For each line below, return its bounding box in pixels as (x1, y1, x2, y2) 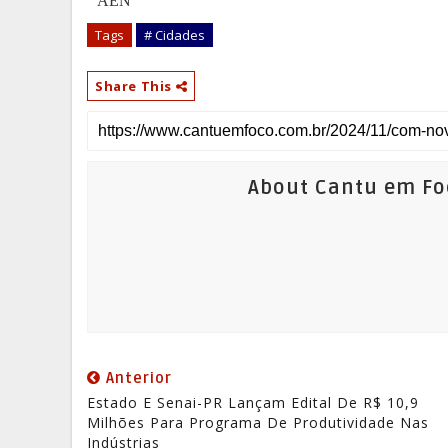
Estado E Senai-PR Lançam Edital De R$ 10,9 (87, 393, 419, 412)
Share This (95, 77, 176, 95)
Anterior (101, 369, 172, 387)
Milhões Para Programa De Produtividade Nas (87, 413, 429, 432)
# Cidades (144, 26, 205, 44)
